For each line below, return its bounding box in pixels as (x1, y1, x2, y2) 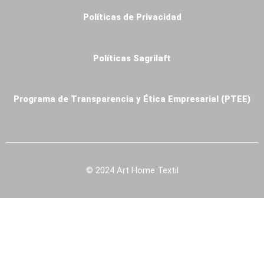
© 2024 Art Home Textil (85, 164, 179, 176)
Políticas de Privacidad (82, 12, 181, 23)
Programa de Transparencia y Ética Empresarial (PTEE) (14, 94, 250, 105)
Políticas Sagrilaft (93, 52, 171, 64)
